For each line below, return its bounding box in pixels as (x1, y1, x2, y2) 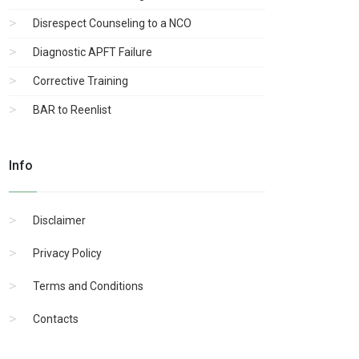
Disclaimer (33, 213, 86, 227)
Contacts (33, 312, 79, 325)
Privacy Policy (33, 246, 102, 260)
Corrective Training (33, 74, 128, 87)
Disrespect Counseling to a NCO (33, 16, 192, 30)
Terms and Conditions (33, 279, 143, 292)
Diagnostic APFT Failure (33, 45, 152, 58)
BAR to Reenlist (33, 103, 111, 116)
